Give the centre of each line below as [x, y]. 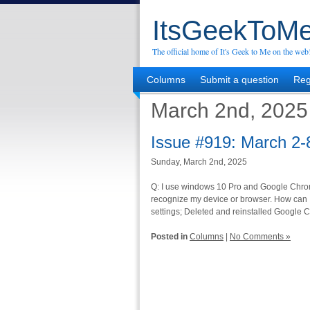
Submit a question [239, 80]
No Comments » [260, 237]
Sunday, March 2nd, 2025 [199, 162]
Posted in [169, 237]
